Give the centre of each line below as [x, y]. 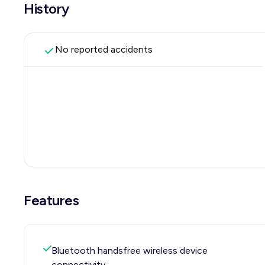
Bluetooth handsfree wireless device [130, 251]
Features [51, 200]
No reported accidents [104, 49]
